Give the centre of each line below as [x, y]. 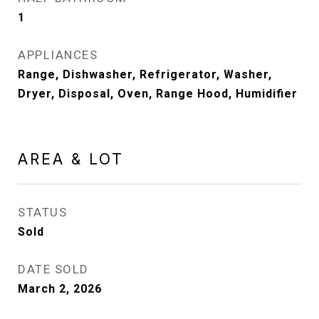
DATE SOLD [53, 269]
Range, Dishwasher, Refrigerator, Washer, [145, 74]
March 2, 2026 [60, 289]
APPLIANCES [58, 55]
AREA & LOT [71, 159]
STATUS [42, 212]
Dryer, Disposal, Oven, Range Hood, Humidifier [158, 94]
